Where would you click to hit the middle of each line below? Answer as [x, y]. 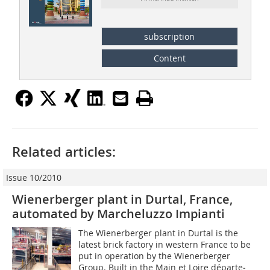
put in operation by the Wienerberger [155, 256]
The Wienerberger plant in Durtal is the [159, 233]
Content [169, 58]
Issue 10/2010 [34, 177]
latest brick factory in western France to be [165, 244]
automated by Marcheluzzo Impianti [118, 213]
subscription [170, 36]
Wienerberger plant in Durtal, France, [122, 199]
